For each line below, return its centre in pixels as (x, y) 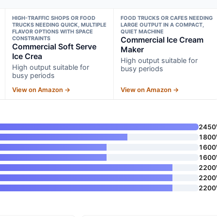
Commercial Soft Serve (54, 46)
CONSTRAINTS (31, 38)
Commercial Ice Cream (162, 39)
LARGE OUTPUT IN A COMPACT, (163, 24)
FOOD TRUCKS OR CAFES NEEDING (167, 18)
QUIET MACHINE (142, 31)
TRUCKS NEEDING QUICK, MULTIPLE (59, 24)
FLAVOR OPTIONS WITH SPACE (52, 31)
